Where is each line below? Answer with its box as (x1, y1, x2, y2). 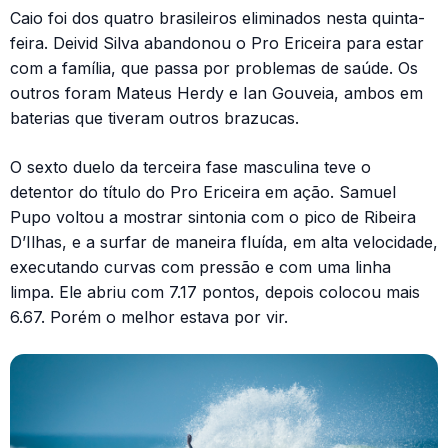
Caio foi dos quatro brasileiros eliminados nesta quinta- (10, 8, 425, 29)
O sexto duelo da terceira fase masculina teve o (10, 157, 371, 178)
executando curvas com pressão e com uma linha (10, 257, 391, 278)
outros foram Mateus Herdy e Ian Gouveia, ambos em (10, 83, 423, 104)
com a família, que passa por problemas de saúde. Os (10, 58, 418, 79)
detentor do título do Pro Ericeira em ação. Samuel (10, 182, 396, 203)
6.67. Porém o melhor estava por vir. (10, 307, 288, 328)
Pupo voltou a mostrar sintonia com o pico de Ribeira (10, 207, 416, 228)
